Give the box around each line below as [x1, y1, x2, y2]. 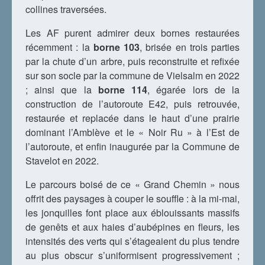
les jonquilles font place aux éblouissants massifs [25, 206, 240, 219]
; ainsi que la [25, 83, 98, 96]
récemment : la [25, 40, 93, 54]
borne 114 [98, 83, 148, 96]
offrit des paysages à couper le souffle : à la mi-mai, [25, 192, 240, 205]
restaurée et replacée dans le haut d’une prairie [25, 111, 240, 125]
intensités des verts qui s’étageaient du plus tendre [25, 234, 240, 248]
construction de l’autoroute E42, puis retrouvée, [25, 97, 240, 111]
